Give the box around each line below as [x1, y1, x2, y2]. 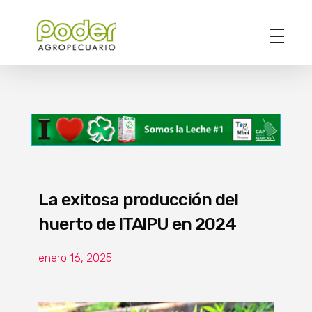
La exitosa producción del [38, 189, 239, 210]
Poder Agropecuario [41, 49, 58, 69]
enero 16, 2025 [38, 251, 112, 265]
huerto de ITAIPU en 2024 [38, 213, 237, 234]
